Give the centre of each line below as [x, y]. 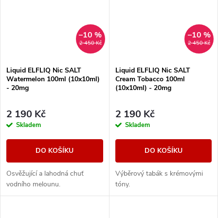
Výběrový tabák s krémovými [159, 174]
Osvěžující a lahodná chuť [45, 174]
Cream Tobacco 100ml [150, 79]
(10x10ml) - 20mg [143, 88]
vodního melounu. [33, 184]
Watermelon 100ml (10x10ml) [53, 79]
